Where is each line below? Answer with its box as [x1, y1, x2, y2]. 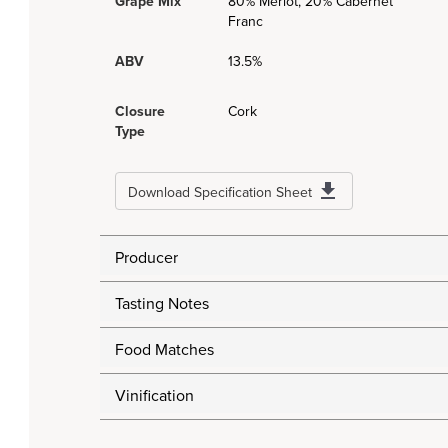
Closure [115, 103, 165, 121]
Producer [115, 248, 178, 269]
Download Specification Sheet [128, 184, 312, 202]
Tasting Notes [115, 294, 209, 315]
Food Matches [115, 340, 214, 361]
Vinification [115, 386, 194, 407]
